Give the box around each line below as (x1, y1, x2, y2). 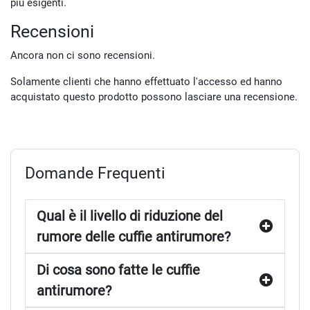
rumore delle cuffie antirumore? (37, 228, 230, 245)
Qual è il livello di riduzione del (37, 207, 223, 224)
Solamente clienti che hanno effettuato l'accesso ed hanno (10, 75, 282, 88)
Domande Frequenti (25, 163, 165, 183)
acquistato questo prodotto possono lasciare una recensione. (10, 90, 298, 103)
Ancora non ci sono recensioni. (10, 48, 155, 62)
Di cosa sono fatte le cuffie (37, 261, 200, 278)
